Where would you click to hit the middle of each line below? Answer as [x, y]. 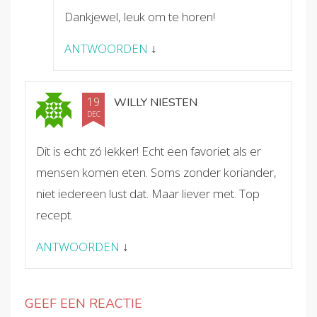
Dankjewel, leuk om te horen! [140, 16]
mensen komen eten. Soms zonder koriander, [156, 172]
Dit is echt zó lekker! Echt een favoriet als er [149, 151]
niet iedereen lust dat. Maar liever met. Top [148, 193]
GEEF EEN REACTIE [83, 303]
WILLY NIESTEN [156, 102]
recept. [54, 214]
